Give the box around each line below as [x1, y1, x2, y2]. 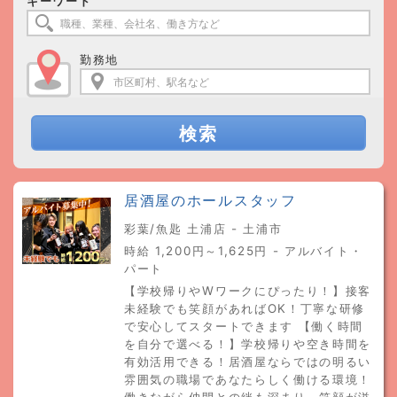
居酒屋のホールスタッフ [124, 192, 297, 209]
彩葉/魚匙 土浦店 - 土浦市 [124, 222, 283, 236]
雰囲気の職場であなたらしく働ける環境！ [124, 372, 372, 386]
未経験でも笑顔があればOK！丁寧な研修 [124, 301, 366, 315]
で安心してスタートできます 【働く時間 [124, 319, 364, 333]
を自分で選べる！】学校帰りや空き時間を [124, 337, 372, 351]
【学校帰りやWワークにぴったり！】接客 [124, 284, 372, 298]
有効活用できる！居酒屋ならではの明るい [124, 354, 372, 369]
